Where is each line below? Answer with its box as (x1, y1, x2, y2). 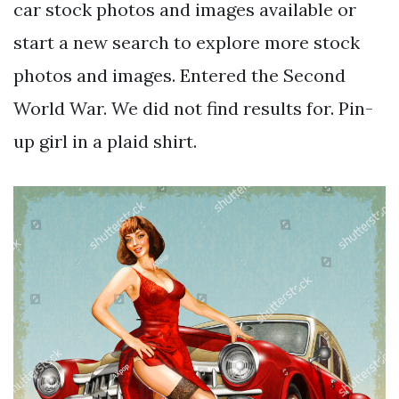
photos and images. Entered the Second (13, 63, 346, 86)
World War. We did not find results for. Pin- (13, 96, 373, 119)
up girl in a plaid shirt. (13, 129, 197, 152)
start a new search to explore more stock (13, 30, 360, 53)
